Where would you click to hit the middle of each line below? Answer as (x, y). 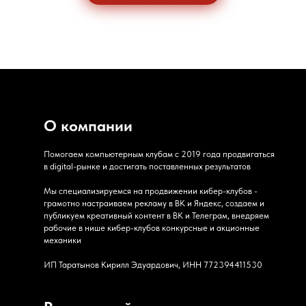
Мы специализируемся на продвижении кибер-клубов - (151, 191)
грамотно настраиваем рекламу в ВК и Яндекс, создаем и (154, 203)
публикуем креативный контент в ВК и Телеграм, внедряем (156, 215)
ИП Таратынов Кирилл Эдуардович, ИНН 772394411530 (153, 264)
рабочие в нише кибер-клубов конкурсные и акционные (152, 227)
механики (62, 240)
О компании (88, 125)
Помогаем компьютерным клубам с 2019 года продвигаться (159, 154)
